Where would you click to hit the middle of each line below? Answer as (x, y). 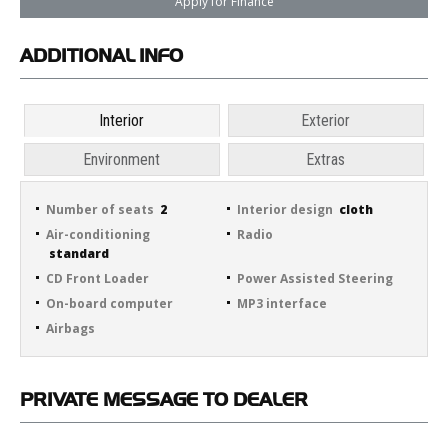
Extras (326, 160)
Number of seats (100, 210)
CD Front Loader (97, 279)
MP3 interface (281, 304)
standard (77, 254)
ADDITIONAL (79, 54)
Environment (122, 160)
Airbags (70, 329)
